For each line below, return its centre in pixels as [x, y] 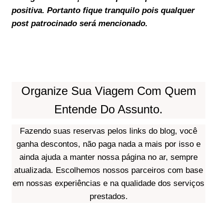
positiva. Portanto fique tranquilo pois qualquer [103, 10]
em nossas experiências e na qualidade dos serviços [108, 183]
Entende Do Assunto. [108, 109]
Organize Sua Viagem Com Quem [108, 91]
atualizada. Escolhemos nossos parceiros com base [108, 170]
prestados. [108, 196]
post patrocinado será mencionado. [80, 23]
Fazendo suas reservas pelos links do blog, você [108, 131]
